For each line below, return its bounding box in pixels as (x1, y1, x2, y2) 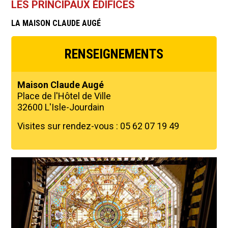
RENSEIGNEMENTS (64, 46, 164, 62)
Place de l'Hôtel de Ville (17, 91, 111, 102)
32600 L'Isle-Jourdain (17, 102, 105, 113)
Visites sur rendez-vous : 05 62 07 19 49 (17, 121, 180, 132)
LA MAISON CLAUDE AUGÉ (11, 18, 101, 28)
